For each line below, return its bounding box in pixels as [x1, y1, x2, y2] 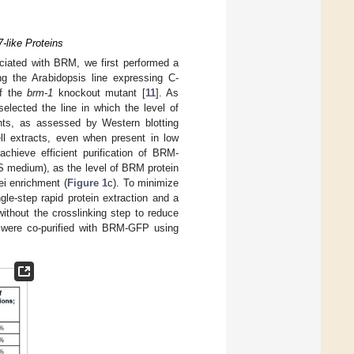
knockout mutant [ [53, 87, 145, 100]
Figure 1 [66, 177, 107, 190]
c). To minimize [107, 177, 179, 190]
